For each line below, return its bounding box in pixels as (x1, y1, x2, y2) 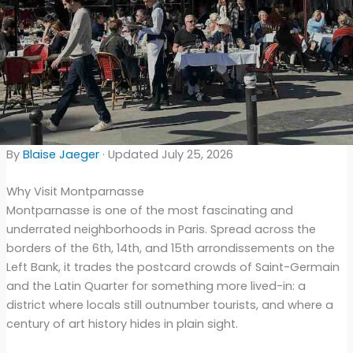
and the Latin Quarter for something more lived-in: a (6, 277, 306, 294)
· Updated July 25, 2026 (98, 146, 233, 162)
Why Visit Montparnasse (6, 183, 144, 199)
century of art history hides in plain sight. (6, 315, 238, 332)
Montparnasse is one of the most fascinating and (6, 202, 293, 218)
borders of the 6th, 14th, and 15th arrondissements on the (6, 240, 335, 256)
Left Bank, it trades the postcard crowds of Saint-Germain (6, 258, 340, 275)
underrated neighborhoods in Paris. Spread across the (6, 221, 316, 237)
